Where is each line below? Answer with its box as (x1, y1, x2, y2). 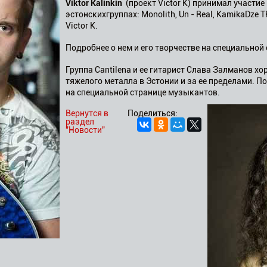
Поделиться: (128, 108, 178, 118)
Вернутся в (66, 108, 108, 118)
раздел (66, 117, 94, 126)
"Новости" (66, 125, 105, 135)
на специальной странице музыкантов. (66, 88, 220, 97)
